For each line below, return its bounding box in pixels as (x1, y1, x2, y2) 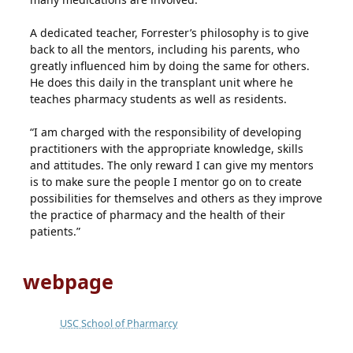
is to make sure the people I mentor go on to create (30, 174, 303, 189)
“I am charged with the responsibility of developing (30, 124, 303, 139)
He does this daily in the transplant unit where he (30, 75, 294, 90)
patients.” (30, 224, 81, 239)
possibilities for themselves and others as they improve (30, 191, 323, 206)
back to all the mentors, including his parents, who (30, 42, 300, 57)
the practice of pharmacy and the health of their (30, 207, 286, 222)
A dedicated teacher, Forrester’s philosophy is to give (30, 25, 310, 40)
